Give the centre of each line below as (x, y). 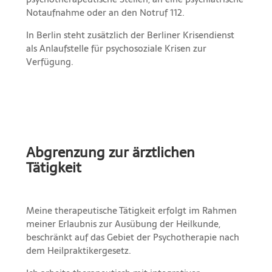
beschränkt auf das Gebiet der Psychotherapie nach (132, 237)
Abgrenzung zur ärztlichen (110, 152)
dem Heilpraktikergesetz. (78, 250)
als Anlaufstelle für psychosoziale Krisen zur (116, 48)
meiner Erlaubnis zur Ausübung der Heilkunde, (123, 223)
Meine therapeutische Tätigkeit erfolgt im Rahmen (131, 210)
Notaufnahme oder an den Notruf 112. (105, 12)
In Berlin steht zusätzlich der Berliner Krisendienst (130, 35)
